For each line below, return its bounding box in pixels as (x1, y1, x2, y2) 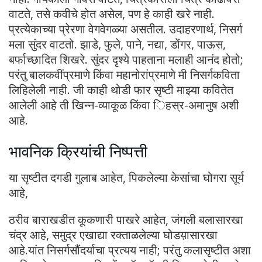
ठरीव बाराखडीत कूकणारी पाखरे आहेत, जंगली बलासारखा (9, 211, 243, 227)
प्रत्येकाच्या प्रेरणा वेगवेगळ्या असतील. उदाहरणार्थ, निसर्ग (9, 20, 242, 37)
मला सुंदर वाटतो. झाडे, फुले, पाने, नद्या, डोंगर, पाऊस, (9, 36, 226, 52)
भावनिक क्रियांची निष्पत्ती (9, 140, 147, 163)
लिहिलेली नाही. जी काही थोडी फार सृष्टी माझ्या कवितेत (9, 81, 233, 98)
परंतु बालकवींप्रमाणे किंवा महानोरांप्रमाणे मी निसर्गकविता (9, 66, 240, 82)
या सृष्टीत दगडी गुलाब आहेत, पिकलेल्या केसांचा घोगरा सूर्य (9, 169, 244, 185)
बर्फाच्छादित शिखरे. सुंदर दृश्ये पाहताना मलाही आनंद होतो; (9, 51, 243, 67)
